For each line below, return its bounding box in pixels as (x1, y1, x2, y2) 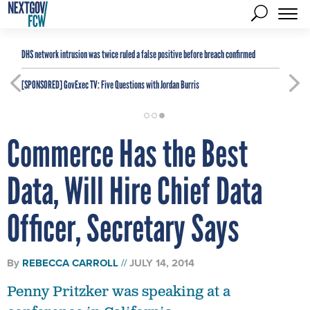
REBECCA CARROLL (22, 255, 118, 271)
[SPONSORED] (21, 78, 62, 91)
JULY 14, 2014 (129, 255, 194, 271)
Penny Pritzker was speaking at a (7, 283, 230, 301)
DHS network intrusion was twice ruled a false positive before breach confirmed (21, 48, 255, 61)
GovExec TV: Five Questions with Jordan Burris (62, 78, 199, 91)
